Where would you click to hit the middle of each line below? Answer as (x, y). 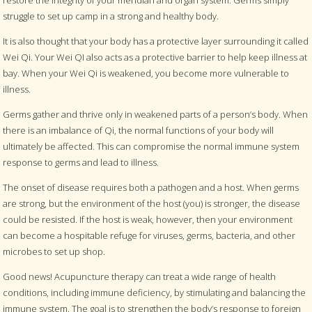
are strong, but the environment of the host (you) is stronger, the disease (152, 203)
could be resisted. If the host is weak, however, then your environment (148, 219)
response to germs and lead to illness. (81, 162)
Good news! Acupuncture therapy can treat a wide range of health (140, 276)
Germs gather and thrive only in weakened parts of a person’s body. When (156, 114)
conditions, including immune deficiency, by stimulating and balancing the (155, 292)
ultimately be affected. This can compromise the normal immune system (151, 146)
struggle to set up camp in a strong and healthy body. (111, 16)
